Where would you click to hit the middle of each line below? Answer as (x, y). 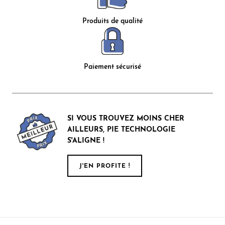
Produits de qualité (113, 21)
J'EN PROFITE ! (105, 166)
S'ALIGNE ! (86, 141)
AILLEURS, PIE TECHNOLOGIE (121, 130)
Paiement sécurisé (113, 67)
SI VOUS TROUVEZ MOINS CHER (126, 119)
